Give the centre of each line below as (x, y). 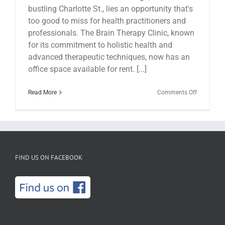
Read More (42, 92)
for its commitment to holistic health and (100, 45)
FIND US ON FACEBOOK (49, 157)
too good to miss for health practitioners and (107, 21)
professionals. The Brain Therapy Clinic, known (111, 33)
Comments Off (177, 92)
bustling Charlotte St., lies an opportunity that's (110, 9)
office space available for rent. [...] (87, 69)
